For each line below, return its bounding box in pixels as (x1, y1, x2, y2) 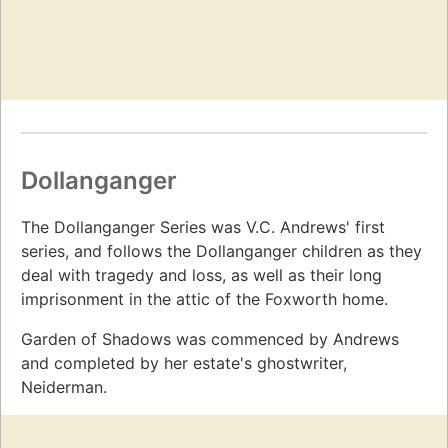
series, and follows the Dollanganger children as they (21, 241, 422, 262)
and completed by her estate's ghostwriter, (21, 353, 347, 374)
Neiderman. (21, 377, 107, 398)
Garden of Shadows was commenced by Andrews (21, 329, 399, 350)
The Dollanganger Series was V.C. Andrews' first (21, 217, 385, 238)
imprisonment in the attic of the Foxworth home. (21, 289, 388, 310)
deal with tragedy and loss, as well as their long (21, 265, 382, 286)
